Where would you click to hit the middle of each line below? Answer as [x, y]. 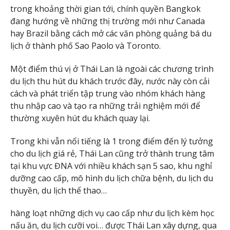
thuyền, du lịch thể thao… [59, 190]
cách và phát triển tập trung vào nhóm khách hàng [108, 93]
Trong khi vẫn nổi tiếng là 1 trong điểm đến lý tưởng [112, 141]
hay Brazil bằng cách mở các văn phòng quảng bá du [111, 34]
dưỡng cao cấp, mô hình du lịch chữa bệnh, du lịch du [112, 178]
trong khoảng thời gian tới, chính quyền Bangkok [106, 9]
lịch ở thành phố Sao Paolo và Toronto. [85, 46]
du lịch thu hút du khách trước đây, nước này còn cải [110, 81]
